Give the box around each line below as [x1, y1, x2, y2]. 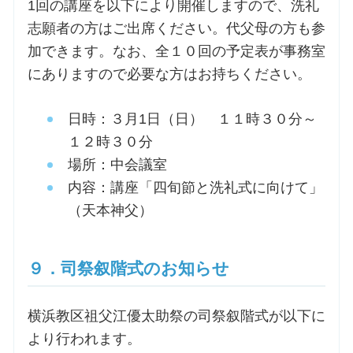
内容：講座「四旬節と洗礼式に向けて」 [67, 179, 323, 195]
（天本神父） [67, 202, 153, 218]
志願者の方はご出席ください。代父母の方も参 [27, 20, 325, 37]
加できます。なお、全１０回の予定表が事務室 [27, 43, 325, 60]
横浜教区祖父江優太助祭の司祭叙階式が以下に [27, 307, 325, 324]
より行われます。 [27, 330, 141, 347]
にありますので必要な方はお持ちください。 [27, 66, 311, 83]
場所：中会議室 [67, 156, 167, 173]
